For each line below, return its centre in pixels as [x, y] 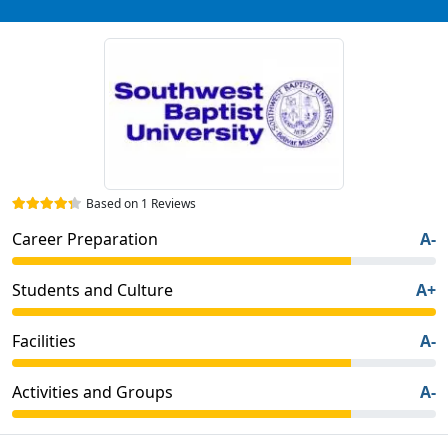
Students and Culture [92, 289]
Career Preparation [85, 238]
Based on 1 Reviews [141, 203]
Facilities [44, 340]
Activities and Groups [92, 391]
